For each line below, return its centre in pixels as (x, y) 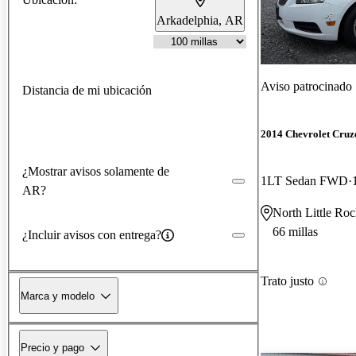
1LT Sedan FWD (304, 181)
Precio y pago (52, 347)
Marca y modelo (58, 296)
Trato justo (287, 281)
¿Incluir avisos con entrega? (92, 234)
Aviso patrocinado (306, 86)
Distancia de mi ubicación (87, 90)
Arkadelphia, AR (200, 20)
